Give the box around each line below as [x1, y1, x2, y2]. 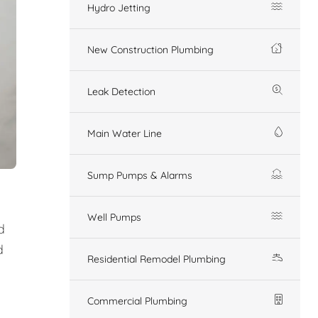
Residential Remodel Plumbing [87, 252, 226, 265]
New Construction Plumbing [87, 43, 214, 56]
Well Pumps [87, 210, 141, 224]
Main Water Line [87, 126, 162, 140]
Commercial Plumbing [87, 294, 187, 307]
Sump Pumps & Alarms [87, 168, 192, 182]
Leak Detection [87, 84, 155, 98]
